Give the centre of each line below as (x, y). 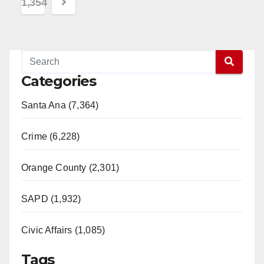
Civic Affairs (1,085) (63, 230)
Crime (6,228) (51, 136)
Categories (59, 81)
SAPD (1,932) (51, 199)
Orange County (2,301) (70, 167)
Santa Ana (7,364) (60, 105)
